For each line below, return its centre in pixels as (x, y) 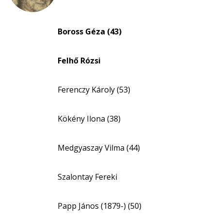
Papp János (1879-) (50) (100, 206)
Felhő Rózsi (79, 61)
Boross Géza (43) (90, 31)
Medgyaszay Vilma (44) (99, 148)
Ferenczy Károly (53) (94, 90)
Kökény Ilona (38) (89, 119)
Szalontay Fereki (87, 177)
